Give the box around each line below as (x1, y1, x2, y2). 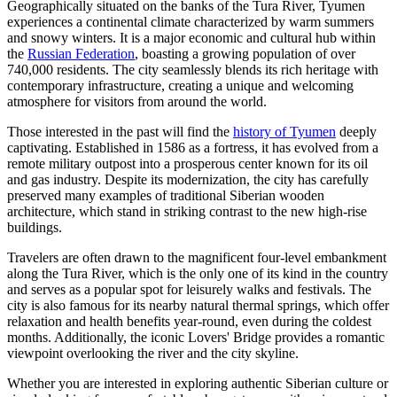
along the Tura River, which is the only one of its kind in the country (7, 265, 388, 281)
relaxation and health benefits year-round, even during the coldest (7, 313, 371, 329)
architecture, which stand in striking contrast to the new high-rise (7, 203, 367, 219)
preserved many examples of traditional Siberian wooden (7, 187, 324, 203)
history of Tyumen (233, 123, 336, 139)
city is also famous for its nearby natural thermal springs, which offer (7, 297, 389, 313)
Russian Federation (27, 45, 135, 61)
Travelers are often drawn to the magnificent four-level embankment (7, 249, 386, 265)
